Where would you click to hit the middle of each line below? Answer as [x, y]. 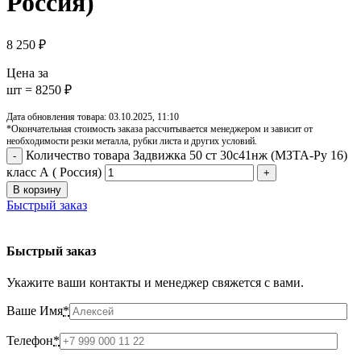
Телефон [30, 341]
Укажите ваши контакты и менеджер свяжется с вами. [155, 283]
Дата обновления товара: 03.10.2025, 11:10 [93, 116]
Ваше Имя [35, 311]
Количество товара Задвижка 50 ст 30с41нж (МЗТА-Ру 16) [187, 155]
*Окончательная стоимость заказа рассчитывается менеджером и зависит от [160, 129]
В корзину [37, 189]
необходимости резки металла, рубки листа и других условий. [132, 141]
